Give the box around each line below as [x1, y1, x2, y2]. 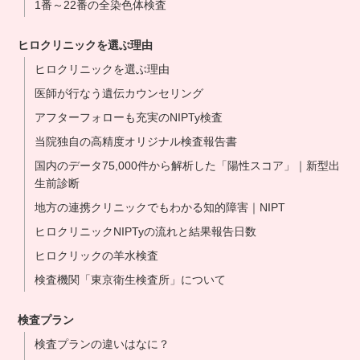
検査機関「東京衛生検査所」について [35, 273, 227, 286]
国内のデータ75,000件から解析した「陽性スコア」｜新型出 [35, 159, 341, 172]
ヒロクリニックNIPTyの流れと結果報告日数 [35, 225, 257, 238]
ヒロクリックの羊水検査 [35, 249, 159, 262]
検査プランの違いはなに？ [35, 337, 170, 350]
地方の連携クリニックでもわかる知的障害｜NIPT [35, 201, 286, 214]
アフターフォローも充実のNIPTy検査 [35, 111, 223, 124]
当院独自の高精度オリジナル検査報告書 [35, 135, 238, 148]
